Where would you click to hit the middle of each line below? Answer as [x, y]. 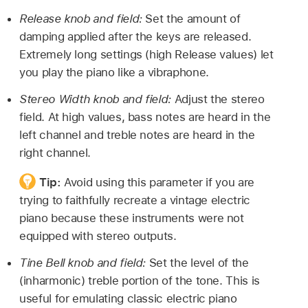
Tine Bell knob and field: [84, 262]
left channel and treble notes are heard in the [137, 134]
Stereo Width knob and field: [97, 99]
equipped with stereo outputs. [98, 235]
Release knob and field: [82, 19]
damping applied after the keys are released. [135, 37]
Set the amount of [193, 19]
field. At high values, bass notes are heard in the [145, 117]
